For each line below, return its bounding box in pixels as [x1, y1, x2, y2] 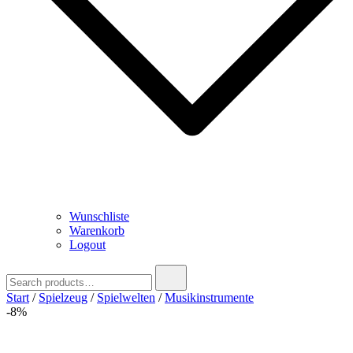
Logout [69, 238, 106, 251]
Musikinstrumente [165, 291, 254, 304]
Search [6, 264, 39, 277]
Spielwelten [97, 291, 155, 304]
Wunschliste [69, 210, 129, 223]
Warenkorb [69, 224, 124, 237]
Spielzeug [39, 291, 87, 304]
